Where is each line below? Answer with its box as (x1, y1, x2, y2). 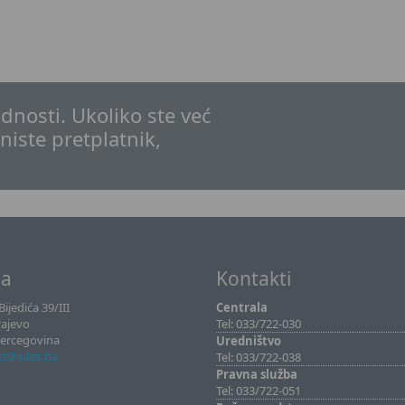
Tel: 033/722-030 (216, 316, 301, 332)
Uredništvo (216, 333, 281, 349)
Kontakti (216, 266, 291, 291)
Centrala (216, 299, 268, 316)
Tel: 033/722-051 (216, 382, 301, 399)
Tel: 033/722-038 (216, 349, 301, 365)
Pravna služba (216, 366, 297, 382)
